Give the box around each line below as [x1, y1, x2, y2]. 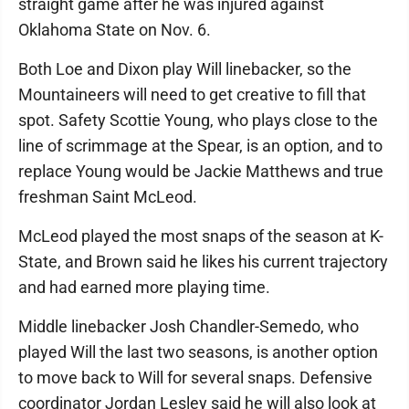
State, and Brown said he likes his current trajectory [18, 251, 388, 271]
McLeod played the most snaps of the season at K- [18, 225, 383, 246]
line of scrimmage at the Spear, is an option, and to [18, 135, 383, 155]
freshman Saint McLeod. [18, 186, 197, 206]
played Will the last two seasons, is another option [18, 341, 378, 362]
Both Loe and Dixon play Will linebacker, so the [18, 58, 351, 79]
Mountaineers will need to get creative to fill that [18, 84, 366, 104]
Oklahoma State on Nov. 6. [18, 19, 211, 39]
